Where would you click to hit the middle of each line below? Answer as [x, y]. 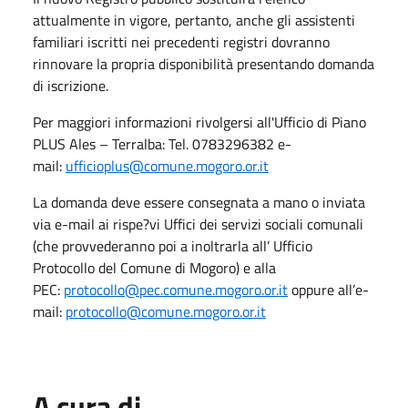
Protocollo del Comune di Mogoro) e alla [154, 267]
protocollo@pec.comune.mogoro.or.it [176, 289]
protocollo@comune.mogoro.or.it [166, 311]
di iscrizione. [71, 85]
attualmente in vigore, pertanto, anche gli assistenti [194, 20]
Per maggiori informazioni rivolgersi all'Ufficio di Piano [199, 122]
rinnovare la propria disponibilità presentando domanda [204, 63]
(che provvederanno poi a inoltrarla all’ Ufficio [173, 245]
